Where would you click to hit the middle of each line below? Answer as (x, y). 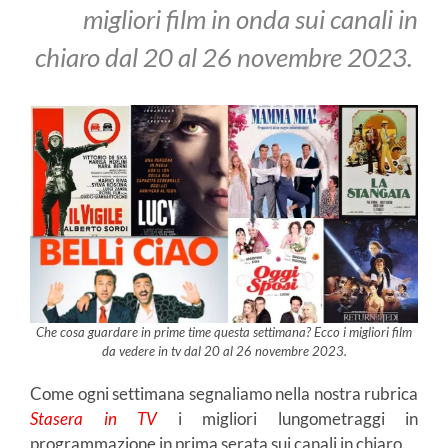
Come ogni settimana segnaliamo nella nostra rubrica (224, 394)
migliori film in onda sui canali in (250, 19)
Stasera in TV (93, 419)
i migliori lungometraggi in (287, 419)
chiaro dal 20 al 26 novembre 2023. (226, 57)
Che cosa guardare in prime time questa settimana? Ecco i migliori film (224, 332)
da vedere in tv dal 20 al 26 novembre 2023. (224, 351)
